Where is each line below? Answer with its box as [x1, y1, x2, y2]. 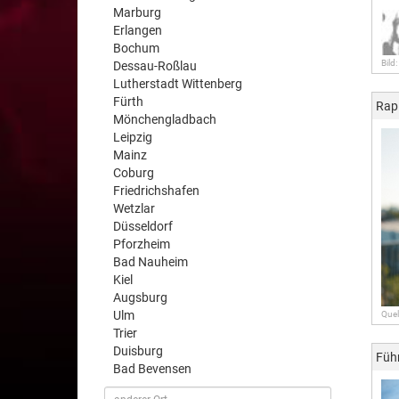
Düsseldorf [113, 219, 173, 233]
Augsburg [113, 290, 167, 305]
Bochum [113, 41, 159, 55]
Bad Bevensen [113, 362, 191, 376]
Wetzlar [113, 201, 155, 216]
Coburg [113, 166, 154, 180]
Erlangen [113, 23, 162, 37]
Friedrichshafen [113, 183, 199, 198]
